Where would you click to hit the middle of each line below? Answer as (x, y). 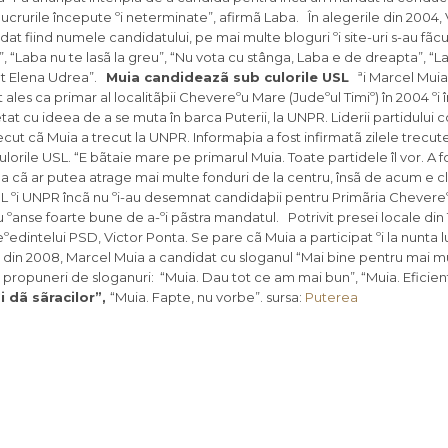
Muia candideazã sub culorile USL (227, 77)
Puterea (331, 297)
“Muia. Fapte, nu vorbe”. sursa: (207, 297)
